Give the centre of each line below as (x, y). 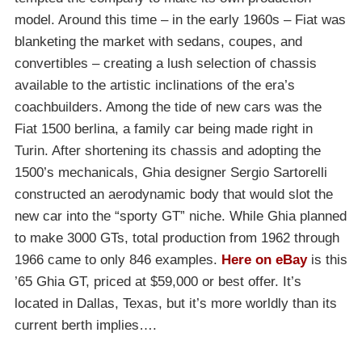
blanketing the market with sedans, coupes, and (158, 42)
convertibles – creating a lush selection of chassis (166, 64)
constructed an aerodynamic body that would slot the (174, 195)
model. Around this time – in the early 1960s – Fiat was (180, 20)
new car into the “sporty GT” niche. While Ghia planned (181, 217)
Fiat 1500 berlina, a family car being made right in (164, 129)
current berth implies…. (86, 326)
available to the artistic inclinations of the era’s (155, 86)
